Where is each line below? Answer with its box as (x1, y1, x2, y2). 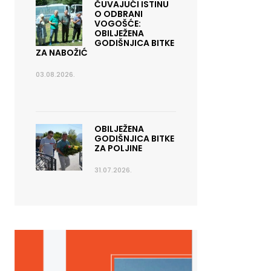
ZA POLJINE (94, 142, 142, 154)
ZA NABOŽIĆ (36, 47, 88, 59)
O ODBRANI (94, 8, 143, 20)
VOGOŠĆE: (94, 18, 141, 30)
